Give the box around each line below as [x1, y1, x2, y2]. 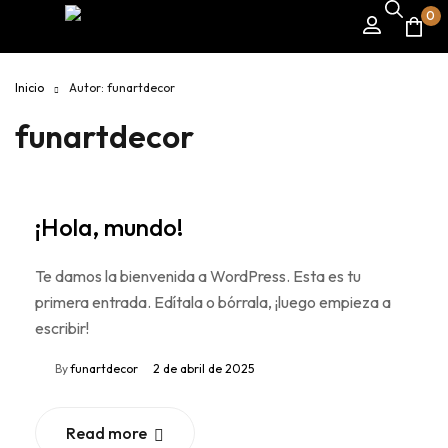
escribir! [35, 318, 89, 339]
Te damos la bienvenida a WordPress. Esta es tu [35, 266, 361, 287]
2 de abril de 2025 [153, 361, 254, 377]
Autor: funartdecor [69, 80, 175, 96]
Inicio [15, 80, 44, 96]
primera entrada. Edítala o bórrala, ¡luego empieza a [35, 292, 391, 313]
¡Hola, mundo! [35, 212, 183, 243]
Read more [66, 423, 147, 444]
